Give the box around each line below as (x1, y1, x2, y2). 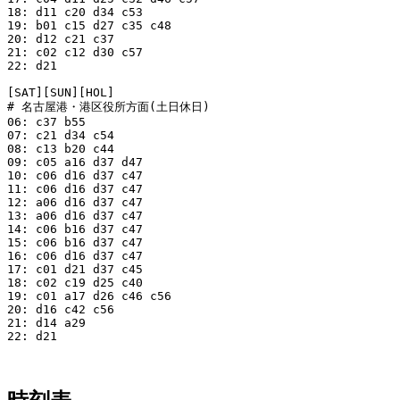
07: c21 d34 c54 (7, 128, 114, 142)
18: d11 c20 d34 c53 (7, 4, 143, 19)
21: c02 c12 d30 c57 (7, 45, 143, 59)
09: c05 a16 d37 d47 (7, 154, 143, 169)
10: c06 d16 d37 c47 (7, 168, 143, 182)
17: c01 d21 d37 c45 (7, 262, 143, 276)
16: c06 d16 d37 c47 (7, 248, 143, 262)
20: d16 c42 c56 (7, 302, 114, 316)
